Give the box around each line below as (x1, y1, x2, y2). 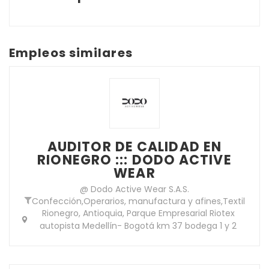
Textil (222, 195, 245, 207)
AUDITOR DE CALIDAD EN (47, 137, 222, 156)
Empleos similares (9, 44, 133, 61)
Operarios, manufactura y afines (83, 195, 221, 207)
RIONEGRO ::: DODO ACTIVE (37, 150, 232, 169)
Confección (31, 195, 82, 207)
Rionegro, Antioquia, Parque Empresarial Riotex (41, 207, 235, 219)
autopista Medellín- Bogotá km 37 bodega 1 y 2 (40, 219, 237, 232)
